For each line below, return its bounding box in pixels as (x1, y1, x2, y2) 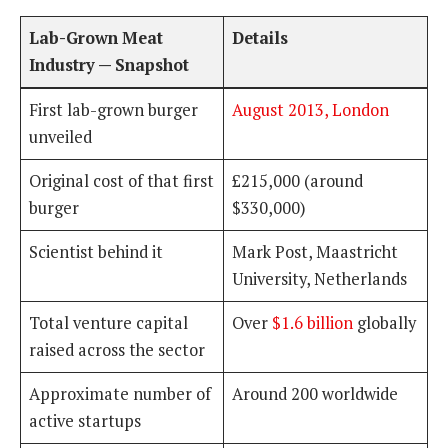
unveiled (29, 126, 93, 149)
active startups (29, 410, 142, 433)
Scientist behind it (29, 241, 164, 264)
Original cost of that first (29, 170, 215, 193)
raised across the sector (29, 339, 206, 362)
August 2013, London (232, 99, 390, 122)
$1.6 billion (272, 312, 354, 335)
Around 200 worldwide (232, 383, 399, 406)
